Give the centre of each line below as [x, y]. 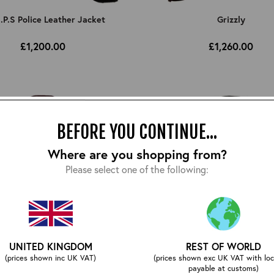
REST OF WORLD [223, 246]
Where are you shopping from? [137, 154]
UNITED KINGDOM [50, 246]
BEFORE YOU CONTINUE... [137, 132]
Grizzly [231, 19]
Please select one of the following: [137, 169]
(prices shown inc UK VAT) [51, 257]
